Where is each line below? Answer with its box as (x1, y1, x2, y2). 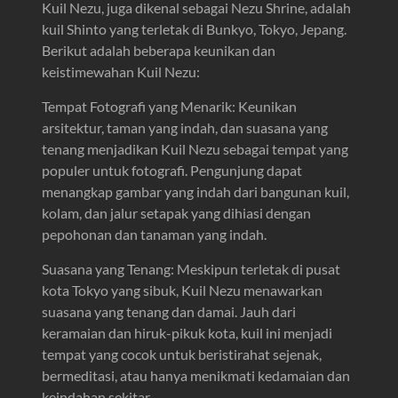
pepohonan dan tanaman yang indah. (42, 226, 267, 243)
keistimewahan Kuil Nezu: (42, 63, 201, 81)
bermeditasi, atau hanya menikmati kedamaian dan (42, 367, 351, 385)
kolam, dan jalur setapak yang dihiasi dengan (42, 204, 312, 222)
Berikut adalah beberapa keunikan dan (42, 42, 276, 60)
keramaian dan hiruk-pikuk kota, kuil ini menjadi (42, 324, 333, 342)
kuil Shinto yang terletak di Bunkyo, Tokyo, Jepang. (42, 20, 347, 38)
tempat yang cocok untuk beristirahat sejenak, (42, 346, 322, 363)
